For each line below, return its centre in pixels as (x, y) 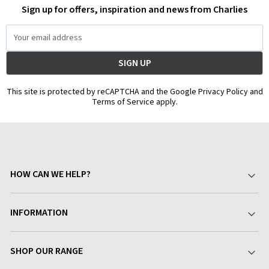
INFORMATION (39, 212)
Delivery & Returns (50, 230)
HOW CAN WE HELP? (50, 174)
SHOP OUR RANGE (47, 251)
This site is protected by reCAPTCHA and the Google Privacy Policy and (134, 92)
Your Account (38, 202)
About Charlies (42, 240)
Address (21, 42)
